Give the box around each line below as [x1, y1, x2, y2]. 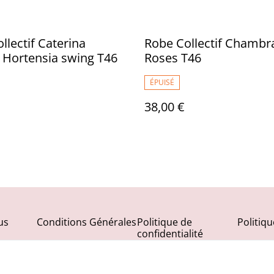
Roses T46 [144, 50, 201, 66]
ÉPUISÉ [150, 77, 174, 87]
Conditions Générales [37, 215, 136, 229]
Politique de [137, 215, 192, 229]
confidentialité [137, 227, 203, 240]
